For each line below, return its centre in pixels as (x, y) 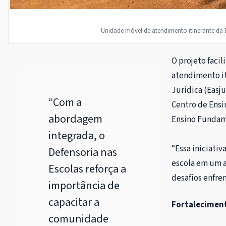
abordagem (75, 119)
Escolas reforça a (87, 169)
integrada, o (77, 135)
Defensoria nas (83, 152)
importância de (84, 185)
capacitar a (74, 202)
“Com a (65, 102)
